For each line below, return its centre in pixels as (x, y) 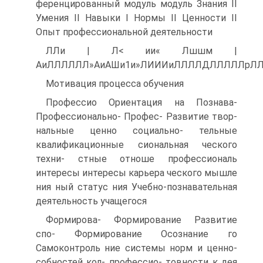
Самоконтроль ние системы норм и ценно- (136, 248)
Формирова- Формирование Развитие (141, 220)
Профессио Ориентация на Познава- (141, 102)
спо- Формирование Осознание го (136, 234)
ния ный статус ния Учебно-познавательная (136, 187)
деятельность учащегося (91, 201)
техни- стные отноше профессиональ (136, 159)
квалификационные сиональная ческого (136, 145)
